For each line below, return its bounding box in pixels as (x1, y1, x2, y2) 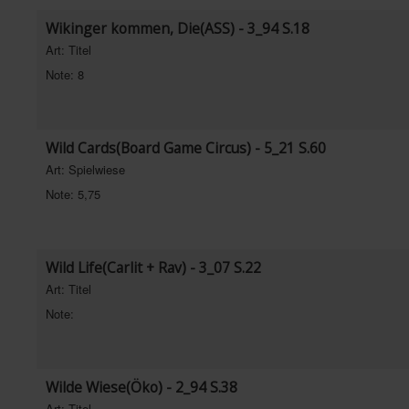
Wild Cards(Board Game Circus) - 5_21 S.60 (46, 138, 326, 158)
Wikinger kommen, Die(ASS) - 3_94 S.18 (46, 18, 309, 38)
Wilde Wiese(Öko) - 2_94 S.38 (46, 377, 237, 397)
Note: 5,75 (46, 185, 100, 203)
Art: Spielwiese (46, 161, 125, 178)
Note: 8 (46, 66, 84, 83)
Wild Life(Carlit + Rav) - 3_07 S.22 (46, 257, 261, 278)
